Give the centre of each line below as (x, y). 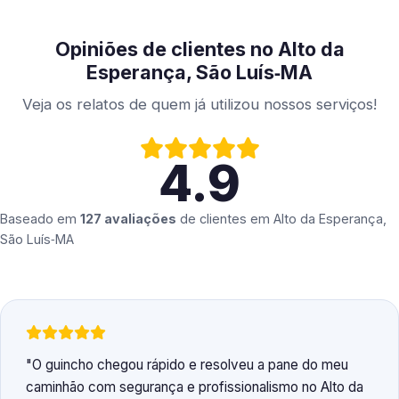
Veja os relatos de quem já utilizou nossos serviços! (199, 105)
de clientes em (225, 219)
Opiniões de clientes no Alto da (199, 49)
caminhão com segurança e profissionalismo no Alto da (195, 387)
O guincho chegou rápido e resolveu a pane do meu (190, 365)
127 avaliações (128, 219)
